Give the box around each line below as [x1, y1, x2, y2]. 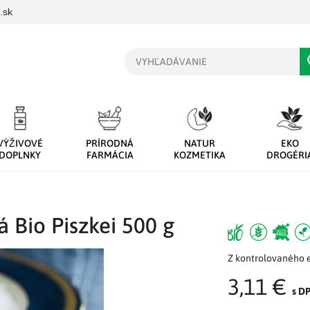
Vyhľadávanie [124, 48, 184, 60]
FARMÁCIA [86, 149, 134, 161]
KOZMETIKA [174, 149, 226, 161]
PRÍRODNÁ [86, 138, 134, 149]
